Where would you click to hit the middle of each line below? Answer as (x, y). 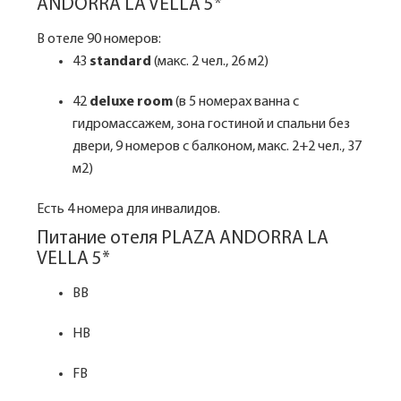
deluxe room (132, 102)
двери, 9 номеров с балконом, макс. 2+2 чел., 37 (217, 147)
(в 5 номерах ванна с (237, 102)
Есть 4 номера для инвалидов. (128, 209)
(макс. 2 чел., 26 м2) (210, 62)
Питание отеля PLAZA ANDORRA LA (183, 239)
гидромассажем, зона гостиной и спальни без (211, 124)
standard (120, 62)
